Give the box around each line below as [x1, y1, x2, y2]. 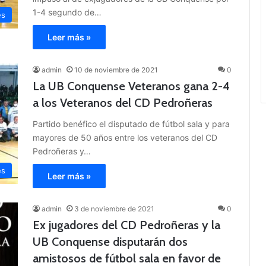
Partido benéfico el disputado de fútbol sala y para [33, 119, 230, 129]
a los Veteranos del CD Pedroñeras [33, 96, 213, 110]
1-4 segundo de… [33, 7, 102, 18]
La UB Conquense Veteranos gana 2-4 [33, 79, 230, 94]
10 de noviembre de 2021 [74, 65, 158, 75]
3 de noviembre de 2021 [74, 204, 154, 214]
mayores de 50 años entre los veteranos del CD [33, 132, 217, 143]
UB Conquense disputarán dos [33, 235, 188, 249]
